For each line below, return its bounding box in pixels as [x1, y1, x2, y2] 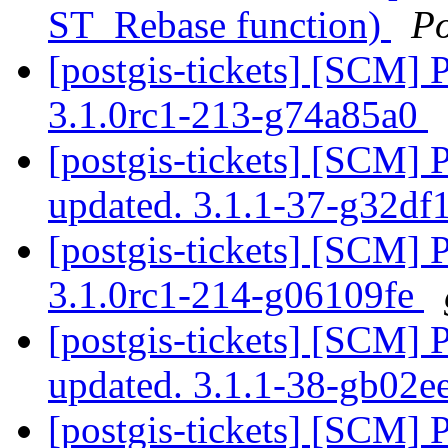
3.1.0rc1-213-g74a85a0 [48, 93, 428, 137]
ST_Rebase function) [48, 3, 391, 47]
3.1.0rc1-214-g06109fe [48, 273, 424, 317]
